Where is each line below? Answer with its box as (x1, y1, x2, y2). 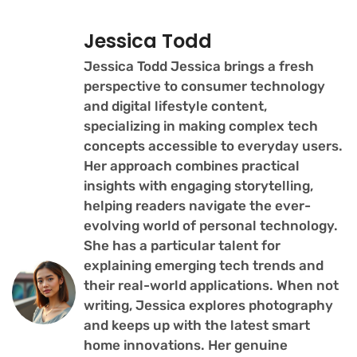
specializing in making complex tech (84, 117, 318, 134)
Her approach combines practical (84, 157, 300, 174)
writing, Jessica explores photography (84, 296, 333, 313)
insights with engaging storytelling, (84, 177, 313, 194)
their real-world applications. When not (84, 277, 339, 293)
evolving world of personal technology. (84, 217, 338, 233)
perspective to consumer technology (84, 77, 325, 94)
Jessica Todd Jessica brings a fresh (84, 57, 314, 74)
